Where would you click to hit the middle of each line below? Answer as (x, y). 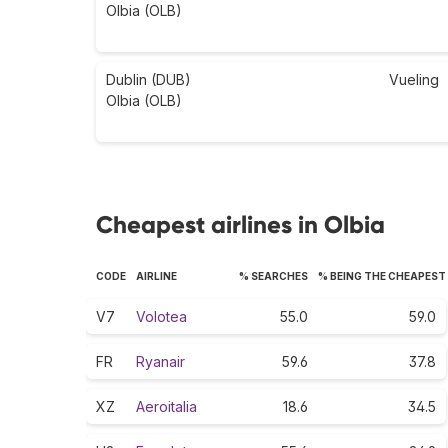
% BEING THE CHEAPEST (382, 276)
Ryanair (160, 362)
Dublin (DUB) (148, 80)
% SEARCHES (273, 276)
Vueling (414, 80)
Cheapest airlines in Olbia (240, 225)
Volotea (161, 317)
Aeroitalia (166, 407)
